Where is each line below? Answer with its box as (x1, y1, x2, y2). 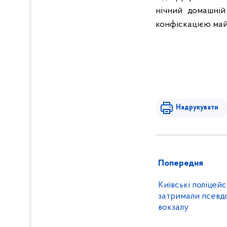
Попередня (158, 159, 203, 168)
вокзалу (158, 203, 189, 212)
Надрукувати (176, 104, 218, 111)
